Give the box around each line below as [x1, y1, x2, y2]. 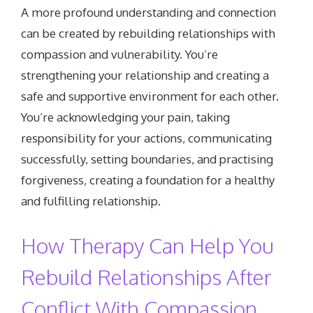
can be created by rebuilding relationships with [21, 26, 276, 41]
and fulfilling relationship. [21, 194, 161, 209]
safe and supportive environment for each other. [21, 89, 279, 104]
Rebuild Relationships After [21, 263, 272, 290]
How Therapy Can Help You [21, 231, 275, 259]
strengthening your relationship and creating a [21, 68, 270, 83]
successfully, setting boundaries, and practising [21, 152, 274, 167]
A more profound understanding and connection [21, 5, 277, 20]
